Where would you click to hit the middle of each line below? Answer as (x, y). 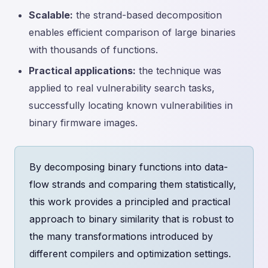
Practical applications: (82, 71)
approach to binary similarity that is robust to (132, 219)
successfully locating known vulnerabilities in (131, 106)
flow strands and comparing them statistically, (133, 185)
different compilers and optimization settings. (130, 254)
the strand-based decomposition (147, 15)
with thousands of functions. (93, 50)
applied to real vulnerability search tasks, (122, 88)
